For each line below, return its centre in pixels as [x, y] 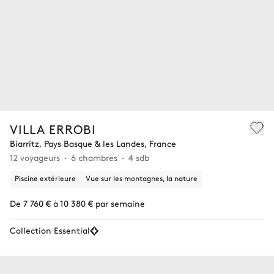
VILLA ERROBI [53, 128]
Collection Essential [50, 230]
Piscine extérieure [45, 178]
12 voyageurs [35, 157]
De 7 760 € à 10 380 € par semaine [77, 203]
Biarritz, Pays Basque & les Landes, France [93, 143]
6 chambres [94, 157]
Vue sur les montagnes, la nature [142, 178]
